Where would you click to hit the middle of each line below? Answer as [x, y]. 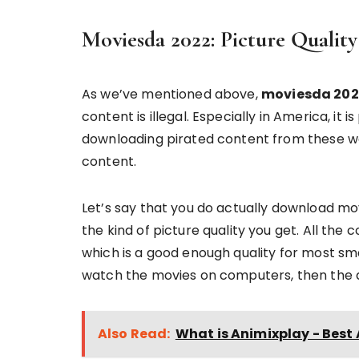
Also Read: [134, 334]
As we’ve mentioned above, [171, 94]
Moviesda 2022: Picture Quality [220, 39]
